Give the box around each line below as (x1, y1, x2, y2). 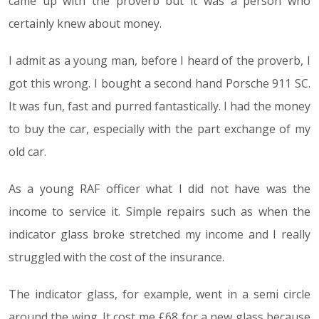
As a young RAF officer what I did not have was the (9, 181, 310, 197)
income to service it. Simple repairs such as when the (9, 204, 310, 220)
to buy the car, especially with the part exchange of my (9, 121, 310, 137)
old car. (9, 144, 46, 160)
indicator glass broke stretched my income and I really (9, 226, 310, 243)
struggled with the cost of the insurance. (9, 249, 224, 266)
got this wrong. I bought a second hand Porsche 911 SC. (9, 75, 310, 92)
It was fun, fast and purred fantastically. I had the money (9, 98, 310, 115)
